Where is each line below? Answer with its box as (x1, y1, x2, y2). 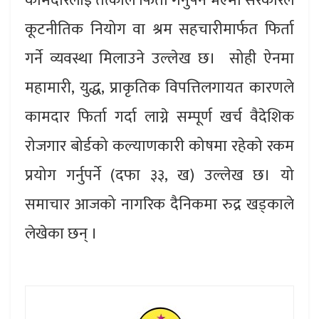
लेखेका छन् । (25, 220, 101, 247)
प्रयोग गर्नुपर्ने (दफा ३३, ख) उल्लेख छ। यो (25, 162, 294, 189)
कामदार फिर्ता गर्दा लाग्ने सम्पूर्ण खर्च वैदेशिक (25, 103, 294, 130)
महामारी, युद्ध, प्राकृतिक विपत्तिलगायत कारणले (25, 74, 294, 101)
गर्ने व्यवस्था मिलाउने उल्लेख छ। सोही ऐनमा (25, 45, 294, 72)
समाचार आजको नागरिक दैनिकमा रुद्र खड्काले (25, 191, 294, 218)
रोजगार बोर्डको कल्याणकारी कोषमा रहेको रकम (25, 132, 294, 159)
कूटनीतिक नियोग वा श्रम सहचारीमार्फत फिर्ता (25, 16, 294, 43)
